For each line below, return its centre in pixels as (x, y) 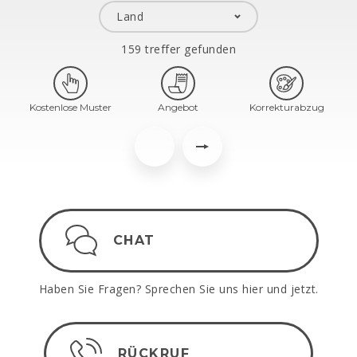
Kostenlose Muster (70, 107)
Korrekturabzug (286, 107)
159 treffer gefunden (178, 49)
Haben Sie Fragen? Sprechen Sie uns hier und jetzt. (178, 289)
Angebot (178, 107)
